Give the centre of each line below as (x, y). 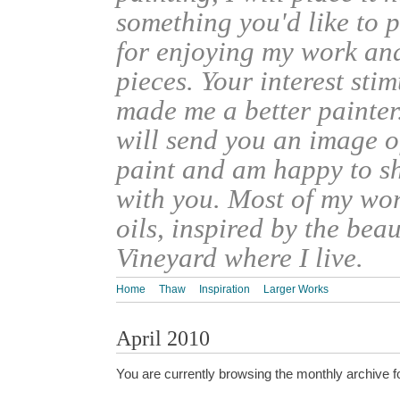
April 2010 (163, 337)
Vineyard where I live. (240, 257)
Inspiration (225, 290)
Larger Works (296, 290)
